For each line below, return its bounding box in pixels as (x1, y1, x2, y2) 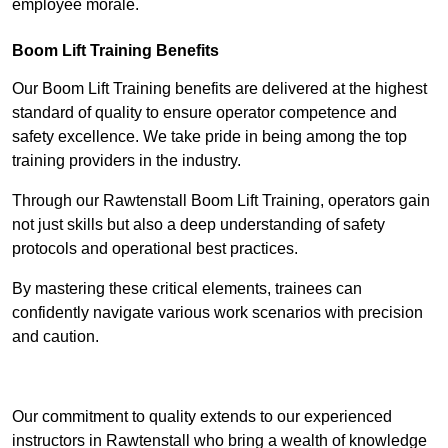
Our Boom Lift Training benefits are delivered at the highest (12, 80, 427, 98)
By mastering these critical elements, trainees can (12, 280, 362, 298)
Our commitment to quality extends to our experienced (12, 408, 392, 426)
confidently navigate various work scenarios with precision (12, 304, 423, 322)
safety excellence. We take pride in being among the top (12, 128, 407, 146)
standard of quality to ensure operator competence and (12, 104, 397, 122)
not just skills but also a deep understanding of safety (12, 216, 385, 234)
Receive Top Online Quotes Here (107, 368, 341, 386)
